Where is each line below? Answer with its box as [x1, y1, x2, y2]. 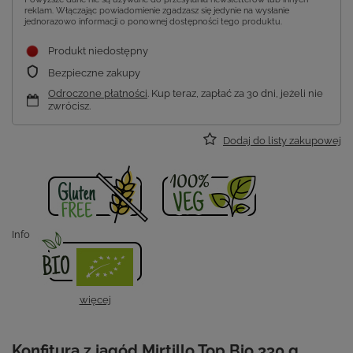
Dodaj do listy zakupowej [223, 135, 341, 147]
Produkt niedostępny [48, 45, 148, 58]
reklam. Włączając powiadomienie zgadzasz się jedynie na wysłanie [24, 6, 289, 17]
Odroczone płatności [48, 87, 147, 100]
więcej [79, 294, 111, 307]
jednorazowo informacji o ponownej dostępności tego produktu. [24, 17, 282, 28]
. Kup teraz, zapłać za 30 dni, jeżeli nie [147, 87, 323, 100]
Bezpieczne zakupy [48, 67, 140, 80]
